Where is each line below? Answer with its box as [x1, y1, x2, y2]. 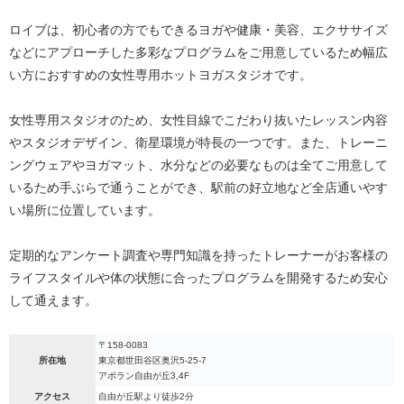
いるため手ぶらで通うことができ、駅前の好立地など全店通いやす [9, 180, 388, 196]
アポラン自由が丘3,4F [98, 371, 189, 381]
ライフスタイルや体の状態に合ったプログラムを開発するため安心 [9, 271, 388, 286]
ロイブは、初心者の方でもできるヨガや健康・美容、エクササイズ [9, 23, 388, 38]
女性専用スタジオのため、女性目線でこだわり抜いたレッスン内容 [9, 113, 388, 128]
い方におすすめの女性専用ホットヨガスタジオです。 [9, 68, 312, 83]
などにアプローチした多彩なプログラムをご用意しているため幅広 [9, 45, 388, 60]
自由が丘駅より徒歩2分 [98, 391, 194, 402]
